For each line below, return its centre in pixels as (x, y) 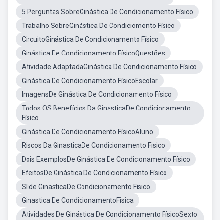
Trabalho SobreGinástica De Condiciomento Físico (98, 26)
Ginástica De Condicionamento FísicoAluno (87, 132)
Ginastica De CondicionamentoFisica (78, 200)
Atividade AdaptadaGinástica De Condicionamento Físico (109, 67)
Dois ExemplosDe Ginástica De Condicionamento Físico (106, 159)
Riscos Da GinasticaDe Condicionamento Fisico (93, 145)
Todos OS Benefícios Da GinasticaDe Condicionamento (106, 108)
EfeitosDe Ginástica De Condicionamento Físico (94, 173)
